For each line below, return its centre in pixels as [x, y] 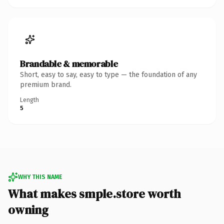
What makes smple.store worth [94, 193]
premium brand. [46, 84]
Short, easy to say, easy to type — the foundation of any [108, 74]
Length [29, 100]
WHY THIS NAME [40, 177]
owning [28, 209]
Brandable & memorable [69, 63]
